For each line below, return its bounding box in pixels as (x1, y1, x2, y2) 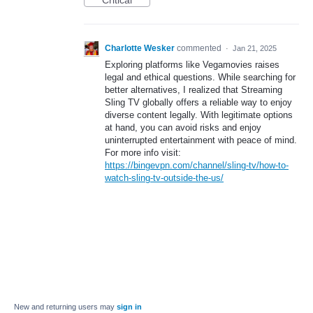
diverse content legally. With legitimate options (105, 110, 293, 121)
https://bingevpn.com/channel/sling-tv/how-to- (105, 160, 289, 171)
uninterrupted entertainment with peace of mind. (105, 135, 297, 146)
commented (177, 43, 224, 54)
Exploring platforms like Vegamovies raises (105, 59, 279, 71)
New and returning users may (14, 303, 117, 312)
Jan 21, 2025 (233, 44, 277, 53)
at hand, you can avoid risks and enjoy (105, 122, 261, 133)
